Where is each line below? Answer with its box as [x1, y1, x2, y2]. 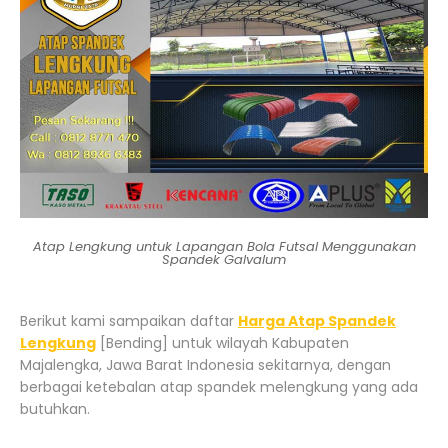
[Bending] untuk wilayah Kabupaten [96, 332, 349, 353]
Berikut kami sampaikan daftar [20, 310, 238, 331]
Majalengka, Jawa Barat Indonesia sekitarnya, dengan [20, 354, 391, 375]
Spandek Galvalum [162, 249, 286, 269]
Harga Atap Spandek [238, 310, 396, 331]
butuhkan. [20, 398, 90, 419]
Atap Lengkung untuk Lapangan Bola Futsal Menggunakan [32, 236, 416, 256]
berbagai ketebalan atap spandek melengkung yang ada [20, 376, 418, 397]
